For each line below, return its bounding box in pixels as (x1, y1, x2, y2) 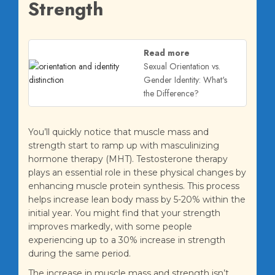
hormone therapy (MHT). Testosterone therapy (28, 153, 228, 165)
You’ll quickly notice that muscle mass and (28, 126, 209, 138)
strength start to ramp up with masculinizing (28, 140, 219, 152)
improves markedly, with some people (28, 221, 192, 233)
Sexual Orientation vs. (144, 60, 220, 73)
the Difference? (144, 87, 199, 100)
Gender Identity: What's (144, 74, 227, 87)
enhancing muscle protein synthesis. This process (28, 180, 239, 192)
